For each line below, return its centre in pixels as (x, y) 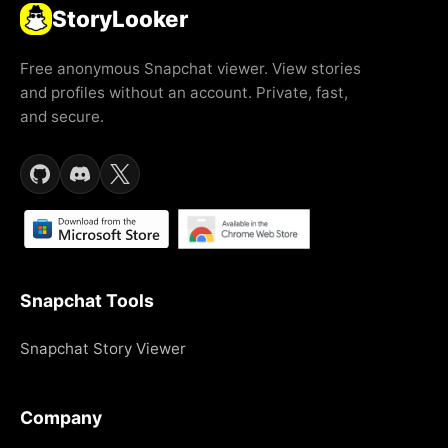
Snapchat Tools (87, 300)
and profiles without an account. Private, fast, (184, 92)
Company (61, 417)
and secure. (62, 116)
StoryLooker (120, 18)
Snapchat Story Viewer (103, 348)
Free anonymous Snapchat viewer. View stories (190, 68)
